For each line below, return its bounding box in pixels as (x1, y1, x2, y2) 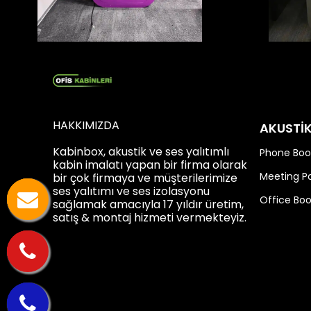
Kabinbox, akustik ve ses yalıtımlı (53, 144, 229, 160)
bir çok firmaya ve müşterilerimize (53, 170, 237, 186)
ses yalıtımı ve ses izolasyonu (53, 183, 210, 199)
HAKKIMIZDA (53, 117, 119, 133)
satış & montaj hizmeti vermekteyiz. (53, 210, 246, 226)
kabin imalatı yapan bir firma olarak (53, 157, 247, 173)
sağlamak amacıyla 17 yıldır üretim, (53, 196, 244, 212)
